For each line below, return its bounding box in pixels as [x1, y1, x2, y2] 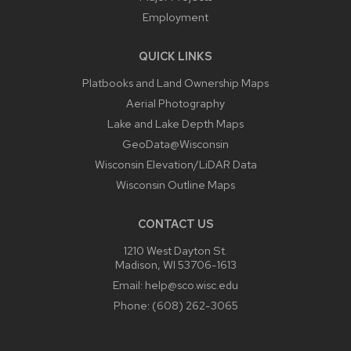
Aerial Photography [126, 95, 225, 110]
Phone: [113, 297, 152, 313]
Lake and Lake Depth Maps [107, 115, 244, 131]
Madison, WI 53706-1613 [114, 256, 237, 272]
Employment [143, 9, 208, 24]
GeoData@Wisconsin [122, 136, 229, 151]
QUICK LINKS [139, 48, 212, 63]
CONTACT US [137, 215, 214, 231]
